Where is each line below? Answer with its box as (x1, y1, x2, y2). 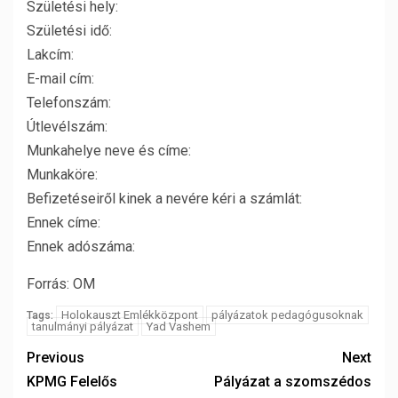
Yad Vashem (147, 320, 211, 333)
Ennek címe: (27, 214, 100, 231)
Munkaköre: (27, 166, 98, 183)
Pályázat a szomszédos (214, 373, 371, 390)
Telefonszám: (27, 94, 111, 111)
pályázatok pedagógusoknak (211, 308, 363, 322)
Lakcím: (27, 46, 74, 63)
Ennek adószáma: (27, 238, 135, 255)
